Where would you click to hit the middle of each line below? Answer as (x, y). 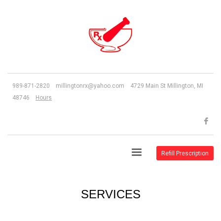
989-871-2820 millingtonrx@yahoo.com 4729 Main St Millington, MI (108, 86)
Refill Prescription (185, 153)
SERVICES (110, 194)
